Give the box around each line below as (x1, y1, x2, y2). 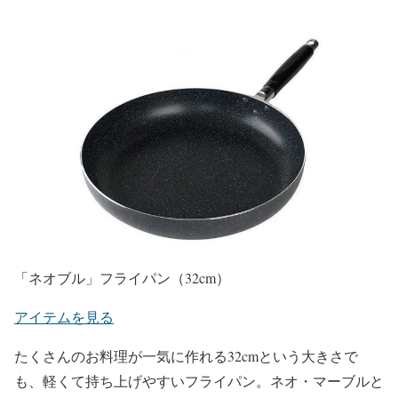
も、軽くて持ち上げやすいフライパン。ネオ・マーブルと (14, 371, 384, 391)
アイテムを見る (14, 307, 114, 327)
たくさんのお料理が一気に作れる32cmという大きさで (14, 346, 358, 366)
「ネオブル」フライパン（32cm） (14, 268, 230, 288)
